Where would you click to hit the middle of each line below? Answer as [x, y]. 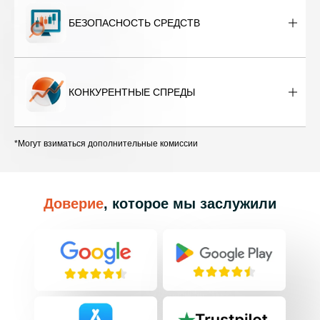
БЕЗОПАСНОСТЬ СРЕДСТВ [134, 23]
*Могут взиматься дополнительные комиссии [106, 144]
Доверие [74, 204]
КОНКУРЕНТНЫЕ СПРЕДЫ [132, 92]
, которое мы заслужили [190, 204]
